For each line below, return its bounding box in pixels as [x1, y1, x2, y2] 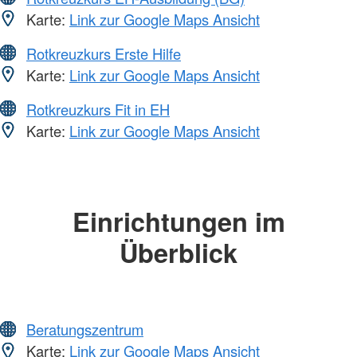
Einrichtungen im [72, 202, 285, 240]
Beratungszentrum [26, 319, 143, 340]
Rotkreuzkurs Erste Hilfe [26, 42, 181, 64]
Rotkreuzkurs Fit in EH [26, 98, 170, 120]
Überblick [120, 233, 237, 271]
